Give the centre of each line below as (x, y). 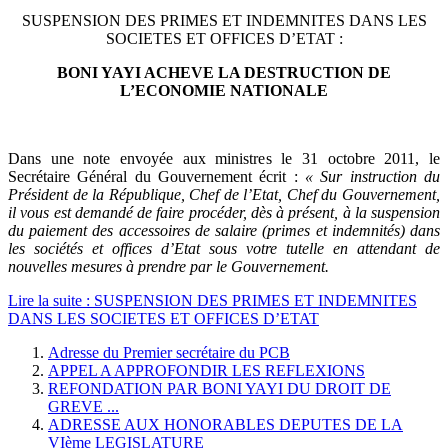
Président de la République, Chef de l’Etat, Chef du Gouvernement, (224, 195)
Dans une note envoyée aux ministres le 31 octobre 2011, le (224, 159)
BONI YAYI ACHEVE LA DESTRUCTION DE (224, 73)
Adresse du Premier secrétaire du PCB (169, 353)
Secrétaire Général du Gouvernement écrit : (156, 177)
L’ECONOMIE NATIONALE (224, 91)
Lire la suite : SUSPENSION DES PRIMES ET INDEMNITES (212, 301)
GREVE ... (83, 407)
